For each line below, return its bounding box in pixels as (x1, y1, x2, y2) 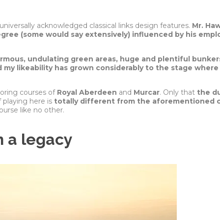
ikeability (19, 63, 53, 72)
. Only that (160, 87, 197, 97)
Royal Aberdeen (57, 87, 117, 97)
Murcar (134, 87, 160, 97)
